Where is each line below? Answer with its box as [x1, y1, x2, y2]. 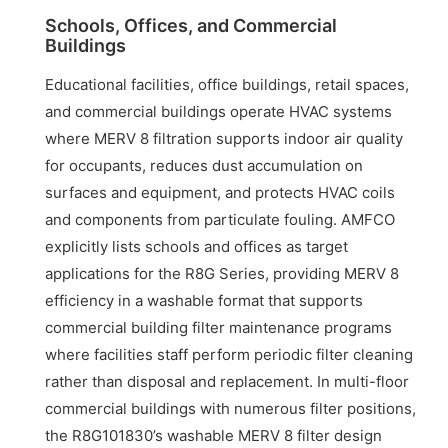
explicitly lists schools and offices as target [45, 237, 349, 257]
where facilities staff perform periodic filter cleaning [45, 345, 414, 365]
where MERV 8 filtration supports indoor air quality [45, 129, 404, 149]
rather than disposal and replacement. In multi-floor [45, 372, 410, 392]
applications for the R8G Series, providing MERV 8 [45, 264, 400, 284]
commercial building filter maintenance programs [45, 318, 393, 338]
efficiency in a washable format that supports [45, 291, 364, 311]
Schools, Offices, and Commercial [45, 15, 338, 37]
